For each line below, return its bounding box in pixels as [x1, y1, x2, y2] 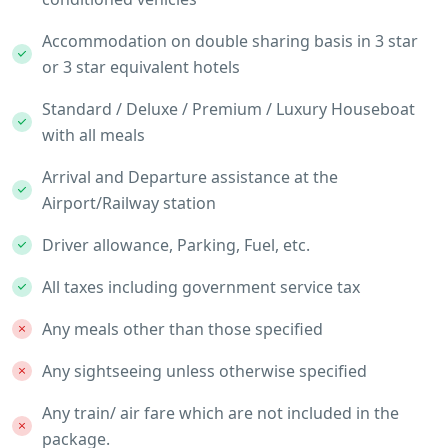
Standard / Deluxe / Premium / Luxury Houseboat [42, 97, 415, 120]
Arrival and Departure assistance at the [42, 165, 338, 188]
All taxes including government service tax [42, 275, 360, 298]
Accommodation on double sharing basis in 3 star [42, 29, 418, 52]
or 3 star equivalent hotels [42, 55, 240, 78]
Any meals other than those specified [42, 317, 323, 340]
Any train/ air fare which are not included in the [42, 401, 399, 424]
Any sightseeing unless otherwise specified [42, 359, 367, 382]
